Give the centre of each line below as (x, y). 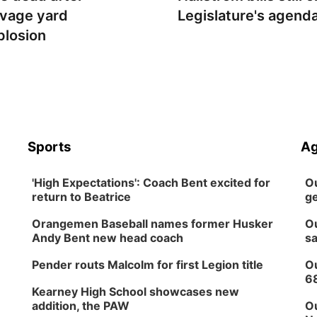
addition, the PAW (81, 306)
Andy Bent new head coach (108, 238)
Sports (50, 147)
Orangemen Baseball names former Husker (153, 224)
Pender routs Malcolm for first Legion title (148, 265)
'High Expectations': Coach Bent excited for (151, 183)
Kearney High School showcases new (136, 292)
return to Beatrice (82, 197)
